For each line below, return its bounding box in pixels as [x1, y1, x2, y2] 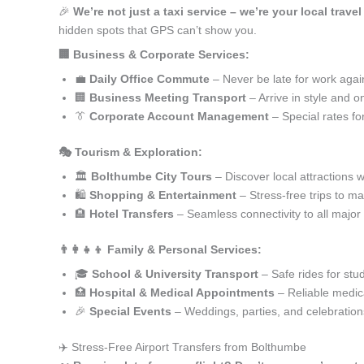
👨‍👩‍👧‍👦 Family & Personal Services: [58, 243, 262, 256]
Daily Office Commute [89, 72, 210, 85]
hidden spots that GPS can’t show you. [58, 24, 257, 37]
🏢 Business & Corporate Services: [58, 48, 249, 61]
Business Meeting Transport [89, 91, 246, 104]
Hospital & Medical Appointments [89, 286, 275, 299]
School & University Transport [92, 267, 258, 280]
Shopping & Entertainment [89, 188, 236, 201]
